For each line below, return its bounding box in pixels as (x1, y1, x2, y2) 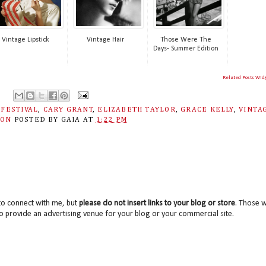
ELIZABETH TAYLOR (97, 106, 176, 113)
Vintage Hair (87, 36, 124, 44)
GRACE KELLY (180, 106, 235, 113)
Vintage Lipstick (1, 36, 49, 44)
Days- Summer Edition (153, 45, 218, 53)
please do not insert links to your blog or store (78, 198, 235, 208)
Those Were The (160, 36, 211, 44)
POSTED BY (14, 116, 61, 123)
